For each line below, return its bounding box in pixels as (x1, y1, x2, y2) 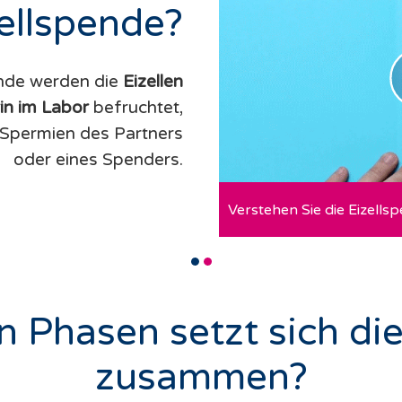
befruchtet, (89, 97, 183, 118)
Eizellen (123, 71, 183, 92)
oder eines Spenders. (13, 149, 183, 170)
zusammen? (94, 354, 308, 400)
